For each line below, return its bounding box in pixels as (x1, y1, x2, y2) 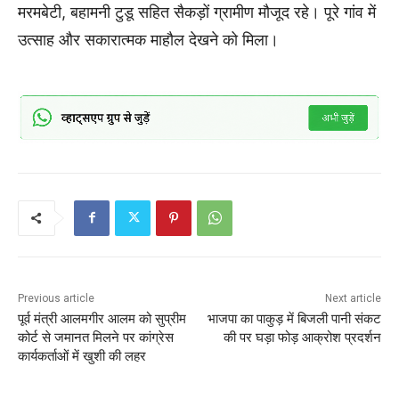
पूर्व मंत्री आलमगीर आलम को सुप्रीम (18, 310, 186, 327)
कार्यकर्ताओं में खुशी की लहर (18, 347, 146, 364)
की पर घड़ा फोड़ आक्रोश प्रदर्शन (223, 329, 381, 346)
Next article (324, 291, 381, 305)
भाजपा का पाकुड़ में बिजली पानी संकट (207, 310, 381, 327)
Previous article (18, 291, 94, 305)
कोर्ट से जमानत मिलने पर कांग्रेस (18, 329, 174, 346)
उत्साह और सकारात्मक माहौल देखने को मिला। (18, 29, 279, 49)
